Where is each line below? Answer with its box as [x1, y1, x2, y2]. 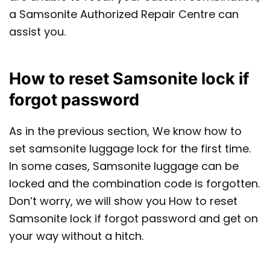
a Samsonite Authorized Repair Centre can [9, 7, 239, 22]
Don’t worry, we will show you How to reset [9, 193, 237, 209]
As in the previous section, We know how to [9, 123, 242, 139]
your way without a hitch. [9, 228, 143, 243]
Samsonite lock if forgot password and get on [9, 210, 258, 226]
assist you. [9, 24, 69, 40]
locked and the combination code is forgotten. [9, 175, 260, 191]
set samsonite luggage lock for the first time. [9, 140, 251, 156]
